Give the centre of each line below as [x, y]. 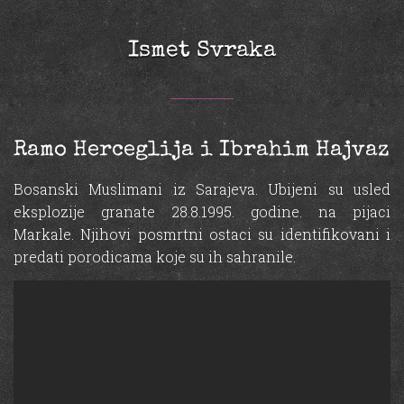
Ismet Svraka [202, 50]
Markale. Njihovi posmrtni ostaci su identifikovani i [202, 234]
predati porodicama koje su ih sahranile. [155, 256]
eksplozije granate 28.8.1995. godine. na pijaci [202, 211]
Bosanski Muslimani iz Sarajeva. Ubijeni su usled [202, 188]
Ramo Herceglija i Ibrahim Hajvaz [202, 150]
